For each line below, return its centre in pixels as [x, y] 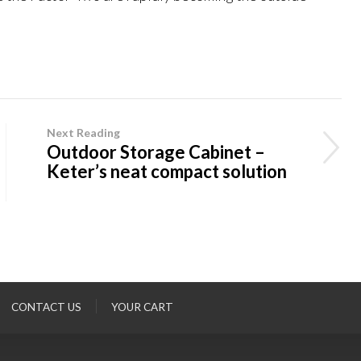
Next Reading [83, 132]
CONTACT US [47, 307]
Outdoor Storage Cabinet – [156, 151]
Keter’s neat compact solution [166, 171]
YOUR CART [143, 307]
